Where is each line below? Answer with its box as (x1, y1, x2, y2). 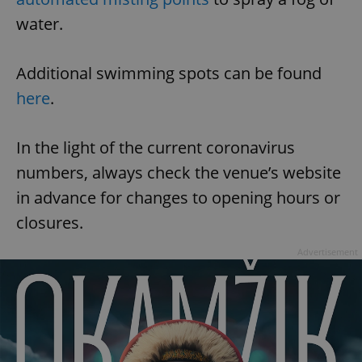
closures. (16, 212, 83, 234)
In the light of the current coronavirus (16, 137, 295, 159)
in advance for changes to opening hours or (16, 187, 340, 209)
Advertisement (297, 246, 358, 259)
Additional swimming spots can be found (16, 62, 322, 85)
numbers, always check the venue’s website (16, 162, 341, 184)
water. (16, 13, 63, 36)
